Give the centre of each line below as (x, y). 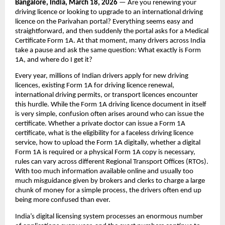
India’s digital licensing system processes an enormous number (109, 216)
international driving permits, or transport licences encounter (106, 95)
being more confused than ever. (64, 200)
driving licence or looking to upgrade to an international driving (109, 13)
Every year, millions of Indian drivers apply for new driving (102, 76)
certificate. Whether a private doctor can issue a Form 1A (100, 124)
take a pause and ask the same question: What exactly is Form (108, 51)
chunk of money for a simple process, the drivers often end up (108, 191)
